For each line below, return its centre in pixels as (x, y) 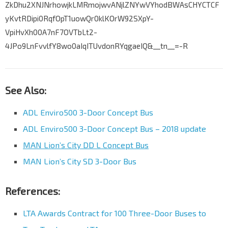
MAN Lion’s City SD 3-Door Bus (80, 161)
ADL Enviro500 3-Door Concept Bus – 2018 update (115, 129)
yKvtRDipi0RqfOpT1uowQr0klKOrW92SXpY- (79, 19)
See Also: (26, 90)
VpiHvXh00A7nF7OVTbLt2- (51, 32)
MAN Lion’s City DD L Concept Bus (86, 145)
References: (33, 191)
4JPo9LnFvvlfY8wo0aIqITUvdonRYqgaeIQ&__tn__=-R (96, 46)
